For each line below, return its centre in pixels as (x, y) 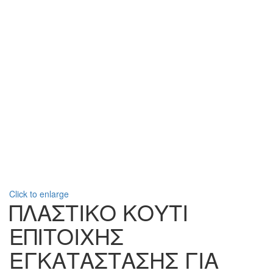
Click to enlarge (39, 194)
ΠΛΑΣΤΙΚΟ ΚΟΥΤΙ (99, 212)
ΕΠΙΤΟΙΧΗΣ (66, 236)
